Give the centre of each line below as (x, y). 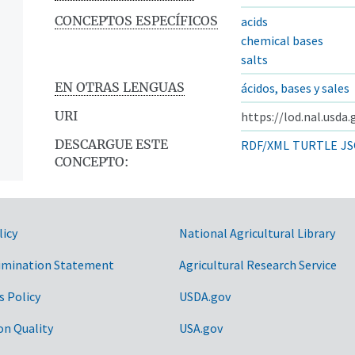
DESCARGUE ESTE (111, 144)
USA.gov (201, 328)
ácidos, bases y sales (295, 88)
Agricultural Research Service (258, 264)
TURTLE (315, 145)
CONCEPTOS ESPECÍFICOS (136, 20)
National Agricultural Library (257, 233)
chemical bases (282, 40)
